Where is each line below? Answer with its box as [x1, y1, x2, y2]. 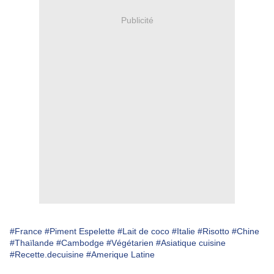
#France [10, 226, 42, 237]
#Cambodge [56, 238, 104, 248]
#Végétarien [106, 238, 154, 248]
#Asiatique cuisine [156, 238, 226, 248]
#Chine [232, 226, 259, 237]
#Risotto [198, 226, 229, 237]
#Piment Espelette [45, 226, 115, 237]
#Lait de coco [117, 226, 169, 237]
